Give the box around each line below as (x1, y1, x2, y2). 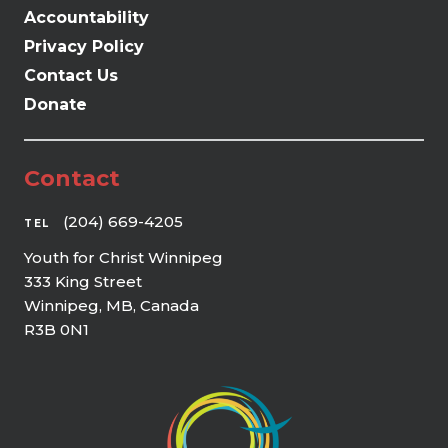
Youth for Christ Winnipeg (24, 247, 223, 267)
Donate (24, 94, 87, 114)
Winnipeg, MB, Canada (24, 295, 199, 315)
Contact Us (24, 65, 118, 85)
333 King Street (24, 271, 142, 291)
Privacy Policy (24, 36, 144, 56)
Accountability (24, 7, 149, 27)
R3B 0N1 (24, 319, 89, 339)
